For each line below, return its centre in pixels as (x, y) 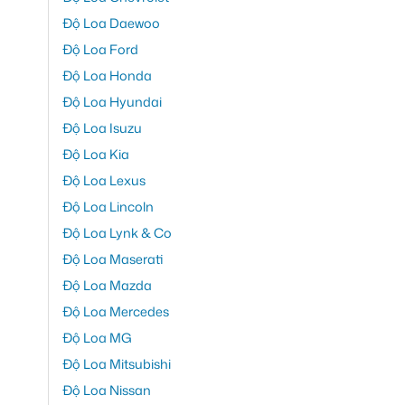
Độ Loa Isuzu (102, 128)
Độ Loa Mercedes (116, 312)
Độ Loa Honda (107, 76)
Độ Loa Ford (100, 50)
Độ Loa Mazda (107, 286)
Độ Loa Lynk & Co (117, 233)
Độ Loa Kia (96, 155)
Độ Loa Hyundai (112, 102)
